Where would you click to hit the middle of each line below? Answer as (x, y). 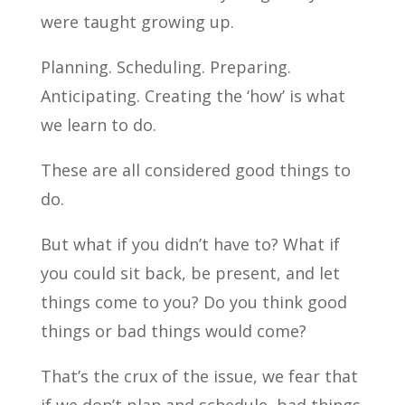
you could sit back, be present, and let (190, 273)
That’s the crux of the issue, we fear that (199, 376)
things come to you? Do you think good (193, 302)
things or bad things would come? (173, 331)
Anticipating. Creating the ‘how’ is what (193, 96)
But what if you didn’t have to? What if (190, 244)
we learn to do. (98, 125)
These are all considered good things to (195, 170)
